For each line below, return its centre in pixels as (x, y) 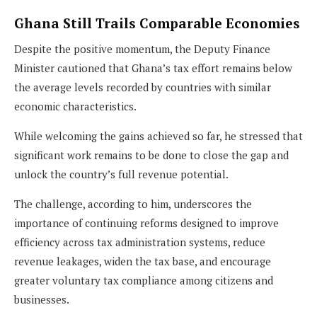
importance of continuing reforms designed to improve (146, 223)
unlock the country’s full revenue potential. (121, 174)
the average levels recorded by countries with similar (143, 87)
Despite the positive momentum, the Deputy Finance (142, 49)
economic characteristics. (75, 106)
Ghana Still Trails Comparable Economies (157, 23)
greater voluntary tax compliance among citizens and (144, 281)
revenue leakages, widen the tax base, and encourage (143, 261)
